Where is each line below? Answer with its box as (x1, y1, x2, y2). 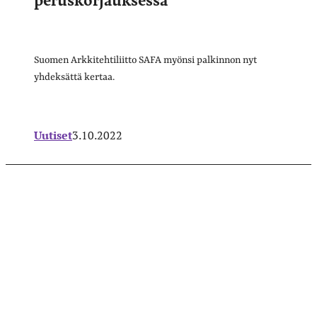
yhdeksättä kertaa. (34, 71, 115, 83)
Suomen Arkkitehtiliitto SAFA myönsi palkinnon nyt (34, 54, 257, 66)
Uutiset (34, 127, 72, 143)
